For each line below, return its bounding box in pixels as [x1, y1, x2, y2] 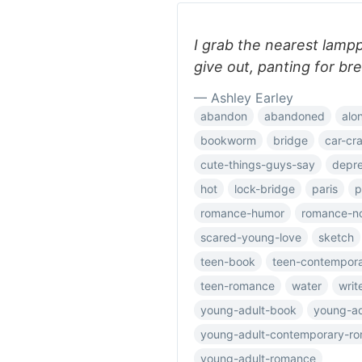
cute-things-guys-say [200, 158, 315, 171]
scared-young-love [200, 230, 301, 244]
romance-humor [200, 206, 284, 220]
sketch [318, 230, 354, 244]
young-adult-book [200, 303, 297, 317]
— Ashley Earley [194, 90, 293, 106]
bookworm [200, 133, 256, 147]
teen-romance [200, 279, 275, 293]
